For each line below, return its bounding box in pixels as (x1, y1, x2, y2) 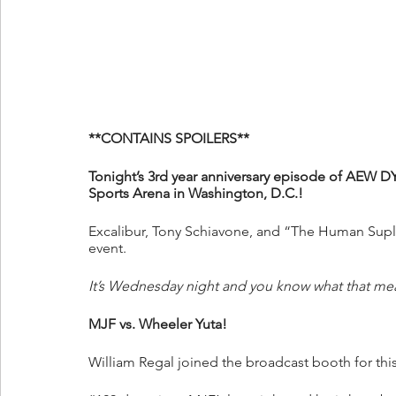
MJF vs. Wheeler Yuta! (88, 316, 227, 333)
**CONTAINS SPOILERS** (88, 130, 249, 148)
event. (88, 240, 126, 257)
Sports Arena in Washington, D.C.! (88, 185, 303, 202)
